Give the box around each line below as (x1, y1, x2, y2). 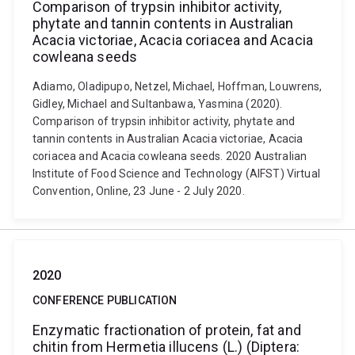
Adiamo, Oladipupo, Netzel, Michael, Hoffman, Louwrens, (32, 80, 323, 93)
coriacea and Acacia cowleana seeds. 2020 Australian (32, 150, 307, 162)
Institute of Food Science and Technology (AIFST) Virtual (32, 167, 320, 180)
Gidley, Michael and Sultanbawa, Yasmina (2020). (32, 97, 283, 110)
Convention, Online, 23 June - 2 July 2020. (32, 185, 245, 197)
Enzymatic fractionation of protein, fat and (32, 322, 301, 338)
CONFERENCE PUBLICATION (32, 294, 177, 307)
